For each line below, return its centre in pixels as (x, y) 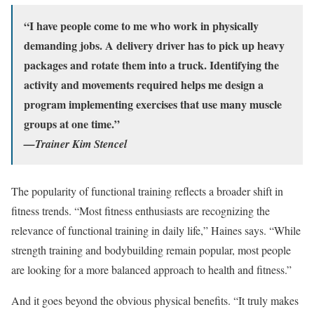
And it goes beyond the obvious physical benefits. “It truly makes (155, 301)
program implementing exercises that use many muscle (153, 104)
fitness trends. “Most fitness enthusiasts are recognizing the (141, 211)
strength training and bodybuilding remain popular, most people (151, 250)
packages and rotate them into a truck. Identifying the (151, 65)
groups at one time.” (72, 124)
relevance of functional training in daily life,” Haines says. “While (156, 231)
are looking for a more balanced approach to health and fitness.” (151, 270)
